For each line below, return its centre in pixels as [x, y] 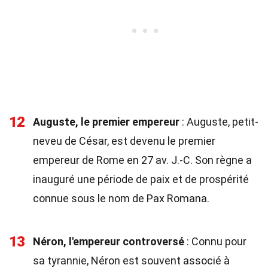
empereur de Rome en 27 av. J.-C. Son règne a [142, 160]
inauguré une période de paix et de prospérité [141, 179]
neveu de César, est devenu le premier [124, 141]
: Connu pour [215, 241]
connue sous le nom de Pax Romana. [121, 198]
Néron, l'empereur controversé [109, 241]
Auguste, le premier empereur [106, 122]
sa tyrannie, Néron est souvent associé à [131, 261]
